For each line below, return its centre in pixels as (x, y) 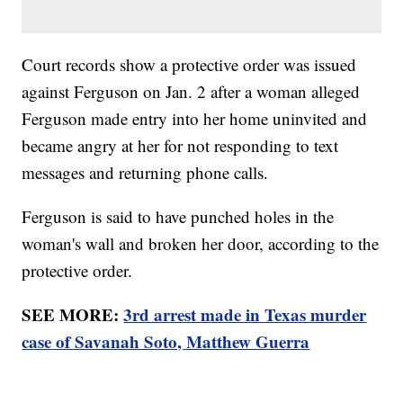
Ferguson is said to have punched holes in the (178, 217)
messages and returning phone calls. (148, 173)
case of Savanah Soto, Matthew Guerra (166, 342)
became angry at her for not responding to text (180, 146)
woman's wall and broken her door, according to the (201, 244)
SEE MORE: (73, 315)
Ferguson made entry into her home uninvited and (195, 119)
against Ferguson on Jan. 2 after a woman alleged (191, 92)
